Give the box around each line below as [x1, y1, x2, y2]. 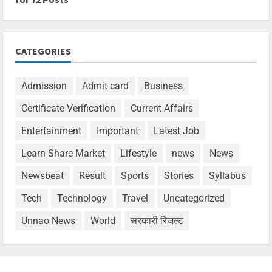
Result [79, 169, 106, 182]
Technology [57, 192, 107, 204]
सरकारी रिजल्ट [131, 214, 183, 226]
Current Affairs [131, 102, 193, 114]
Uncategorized [163, 192, 225, 204]
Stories [164, 169, 194, 182]
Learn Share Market [21, 147, 105, 159]
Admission [21, 80, 67, 92]
